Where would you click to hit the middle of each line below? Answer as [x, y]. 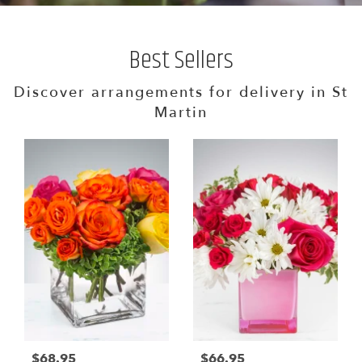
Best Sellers [181, 61]
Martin [181, 113]
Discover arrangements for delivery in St [181, 93]
